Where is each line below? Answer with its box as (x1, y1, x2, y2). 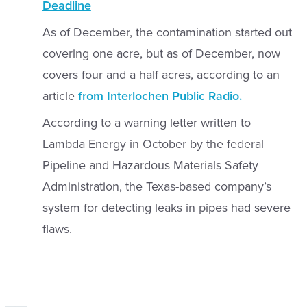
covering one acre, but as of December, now (42, 46, 280, 62)
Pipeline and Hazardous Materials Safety (42, 158, 258, 173)
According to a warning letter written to (42, 115, 251, 131)
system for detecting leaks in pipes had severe (42, 200, 291, 216)
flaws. (42, 221, 72, 237)
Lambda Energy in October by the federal (42, 136, 264, 152)
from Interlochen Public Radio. (77, 88, 242, 104)
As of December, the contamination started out (42, 25, 292, 40)
